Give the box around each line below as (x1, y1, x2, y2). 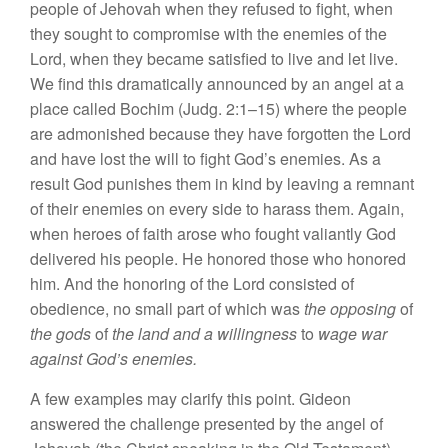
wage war (318, 322, 387, 346)
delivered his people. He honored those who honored (30, 247, 406, 271)
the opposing (304, 297, 400, 321)
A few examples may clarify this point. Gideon (30, 387, 351, 411)
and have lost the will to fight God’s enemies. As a (30, 147, 381, 171)
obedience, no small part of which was (30, 297, 304, 321)
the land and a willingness (112, 322, 301, 346)
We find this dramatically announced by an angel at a (30, 72, 404, 96)
